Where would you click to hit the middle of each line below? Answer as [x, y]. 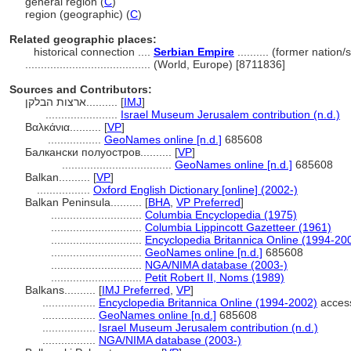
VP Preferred [208, 202]
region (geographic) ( [78, 14]
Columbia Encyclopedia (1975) [221, 215]
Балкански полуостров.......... [100, 152]
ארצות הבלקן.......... [103, 102]
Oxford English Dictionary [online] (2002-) [195, 190]
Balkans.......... [62, 290]
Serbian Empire [194, 52]
